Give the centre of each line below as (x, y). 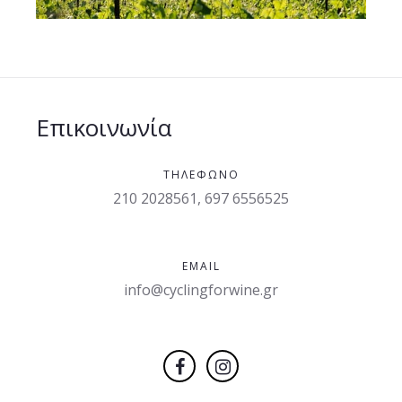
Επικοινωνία (104, 127)
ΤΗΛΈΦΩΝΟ (201, 175)
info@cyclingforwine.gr (201, 290)
